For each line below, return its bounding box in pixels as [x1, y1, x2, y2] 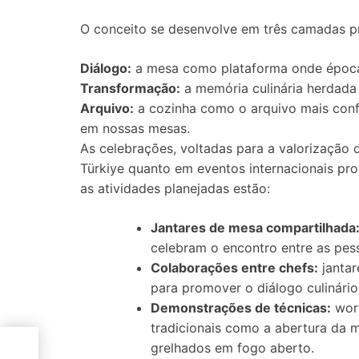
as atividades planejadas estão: [80, 180, 270, 196]
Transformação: [80, 80, 180, 96]
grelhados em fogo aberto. [151, 340, 314, 356]
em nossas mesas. [80, 120, 190, 136]
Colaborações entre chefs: [151, 260, 318, 276]
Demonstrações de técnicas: [151, 300, 331, 316]
